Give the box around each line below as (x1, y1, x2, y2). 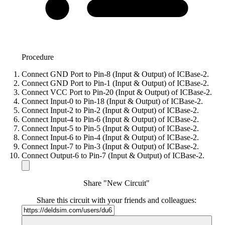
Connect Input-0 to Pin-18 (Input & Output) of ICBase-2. (21, 97, 203, 106)
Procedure (21, 53, 54, 62)
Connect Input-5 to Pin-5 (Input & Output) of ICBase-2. (21, 124, 199, 133)
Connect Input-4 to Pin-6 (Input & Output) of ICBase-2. (21, 115, 199, 124)
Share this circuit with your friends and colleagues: (37, 196, 196, 205)
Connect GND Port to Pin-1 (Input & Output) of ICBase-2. (21, 79, 209, 88)
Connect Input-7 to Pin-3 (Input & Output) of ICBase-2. (21, 142, 199, 151)
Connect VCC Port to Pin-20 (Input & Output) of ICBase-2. (21, 88, 212, 97)
